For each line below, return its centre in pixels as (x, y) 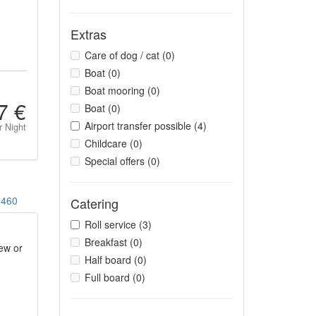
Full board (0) (115, 277)
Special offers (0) (122, 161)
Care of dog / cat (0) (129, 55)
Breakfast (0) (113, 242)
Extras (88, 34)
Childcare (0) (113, 143)
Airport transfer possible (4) (145, 126)
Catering (94, 203)
